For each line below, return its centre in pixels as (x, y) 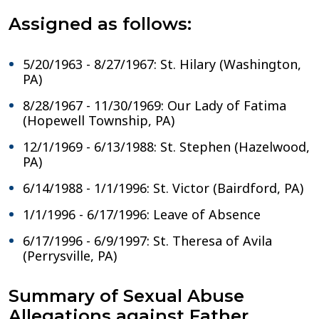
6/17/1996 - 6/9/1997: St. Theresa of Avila (147, 241)
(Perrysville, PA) (70, 256)
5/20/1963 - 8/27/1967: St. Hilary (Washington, (162, 64)
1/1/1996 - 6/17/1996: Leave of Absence (142, 214)
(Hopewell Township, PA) (99, 120)
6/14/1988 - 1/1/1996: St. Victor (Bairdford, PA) (163, 188)
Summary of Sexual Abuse (126, 296)
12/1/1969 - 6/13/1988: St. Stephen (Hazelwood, (166, 147)
